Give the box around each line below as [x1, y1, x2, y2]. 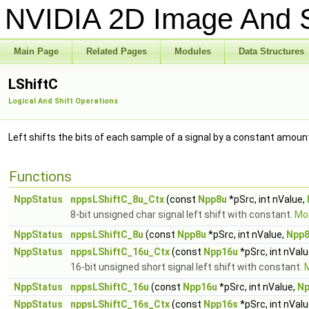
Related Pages [86, 46, 147, 57]
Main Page [14, 46, 59, 57]
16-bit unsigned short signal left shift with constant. [70, 261, 304, 272]
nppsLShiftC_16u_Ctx [70, 246, 170, 257]
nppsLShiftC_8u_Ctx [70, 194, 164, 205]
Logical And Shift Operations [8, 97, 118, 106]
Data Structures [239, 46, 304, 57]
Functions [9, 168, 72, 185]
